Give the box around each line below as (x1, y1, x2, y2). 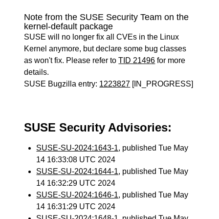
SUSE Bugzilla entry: (24, 80, 100, 88)
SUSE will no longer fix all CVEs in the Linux (24, 33, 179, 41)
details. (24, 68, 49, 76)
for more (155, 56, 186, 65)
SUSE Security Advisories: (24, 121, 172, 134)
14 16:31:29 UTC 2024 (36, 202, 116, 211)
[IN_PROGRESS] (130, 80, 194, 88)
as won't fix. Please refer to (24, 56, 119, 65)
